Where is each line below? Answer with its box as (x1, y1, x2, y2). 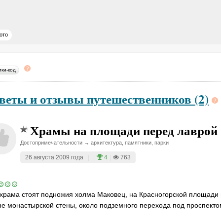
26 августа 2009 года (25, 154, 83, 161)
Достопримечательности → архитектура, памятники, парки (20, 140, 169, 146)
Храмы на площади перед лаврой (30, 121, 218, 140)
